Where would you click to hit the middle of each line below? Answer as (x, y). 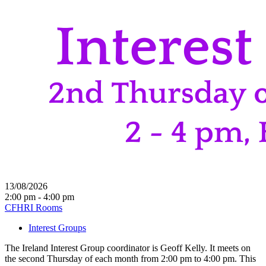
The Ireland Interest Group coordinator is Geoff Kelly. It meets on (128, 248)
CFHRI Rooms (34, 207)
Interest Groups (57, 227)
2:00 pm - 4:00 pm (39, 197)
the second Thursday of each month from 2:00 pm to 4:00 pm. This (130, 258)
